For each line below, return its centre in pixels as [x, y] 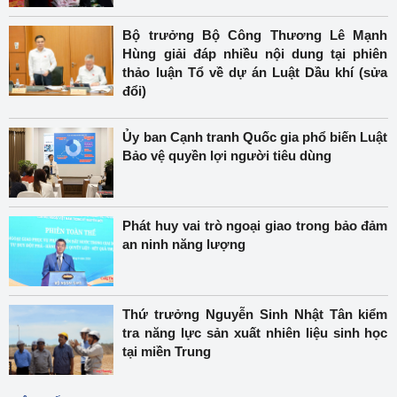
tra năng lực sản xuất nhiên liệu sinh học [255, 333]
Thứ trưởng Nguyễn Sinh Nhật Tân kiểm [255, 314]
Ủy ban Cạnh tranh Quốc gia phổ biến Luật [255, 137]
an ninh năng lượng [184, 244]
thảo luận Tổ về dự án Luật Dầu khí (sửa [255, 72]
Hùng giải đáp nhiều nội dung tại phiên [255, 54]
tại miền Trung [167, 351]
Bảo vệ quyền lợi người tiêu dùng [227, 156]
